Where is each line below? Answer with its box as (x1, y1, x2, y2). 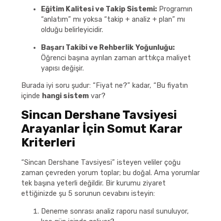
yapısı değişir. (40, 64, 84, 73)
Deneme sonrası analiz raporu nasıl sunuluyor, (40, 207, 189, 216)
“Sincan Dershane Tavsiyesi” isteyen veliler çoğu (21, 158, 181, 167)
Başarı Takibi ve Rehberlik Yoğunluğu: (40, 43, 175, 52)
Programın (156, 5, 192, 14)
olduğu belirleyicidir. (40, 26, 103, 35)
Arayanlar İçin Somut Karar (21, 122, 183, 136)
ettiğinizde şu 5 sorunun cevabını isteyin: (21, 189, 155, 198)
